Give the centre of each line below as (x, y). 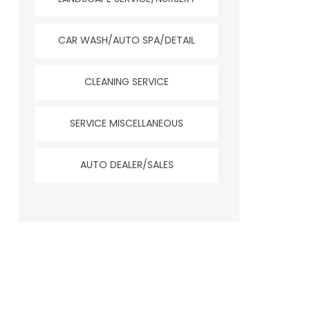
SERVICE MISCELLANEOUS (127, 123)
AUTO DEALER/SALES (127, 164)
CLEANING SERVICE (127, 81)
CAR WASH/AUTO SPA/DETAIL (127, 40)
